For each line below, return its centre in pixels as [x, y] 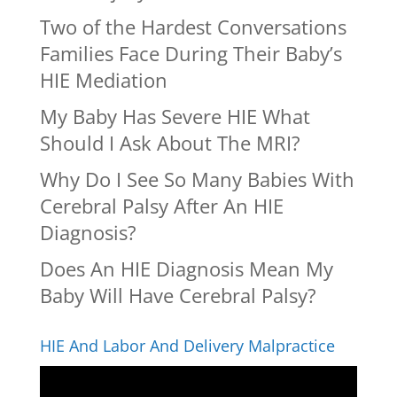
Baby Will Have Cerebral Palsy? [178, 296]
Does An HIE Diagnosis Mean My [186, 269]
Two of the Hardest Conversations [193, 27]
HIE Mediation [103, 80]
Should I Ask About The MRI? [170, 143]
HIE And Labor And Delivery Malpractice [187, 346]
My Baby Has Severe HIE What [175, 117]
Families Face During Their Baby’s [191, 54]
